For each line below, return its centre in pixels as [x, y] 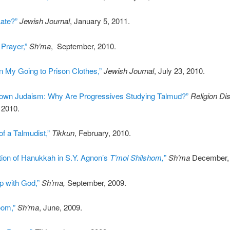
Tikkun [63, 132]
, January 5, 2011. [100, 21]
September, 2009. [95, 182]
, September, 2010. [83, 46]
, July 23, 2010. [179, 71]
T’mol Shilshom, [137, 158]
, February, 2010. [102, 132]
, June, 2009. [60, 207]
